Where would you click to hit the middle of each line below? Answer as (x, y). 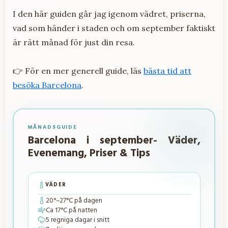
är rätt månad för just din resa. (74, 42)
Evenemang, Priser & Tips (89, 153)
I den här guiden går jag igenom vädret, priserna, (109, 14)
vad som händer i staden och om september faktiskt (114, 28)
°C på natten (79, 210)
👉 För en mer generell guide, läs (78, 71)
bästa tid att (167, 71)
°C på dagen (84, 201)
